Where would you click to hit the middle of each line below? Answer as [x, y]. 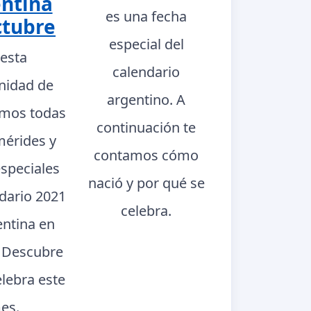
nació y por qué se [146, 183]
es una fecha [146, 17]
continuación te [146, 128]
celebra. [146, 211]
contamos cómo [146, 155]
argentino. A [146, 100]
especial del [146, 44]
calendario [146, 72]
